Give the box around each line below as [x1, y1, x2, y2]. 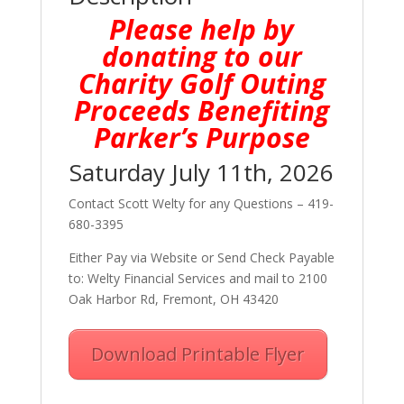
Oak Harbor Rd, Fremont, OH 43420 [68, 290, 279, 308]
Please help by [109, 11, 295, 49]
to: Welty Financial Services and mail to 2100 [68, 270, 327, 288]
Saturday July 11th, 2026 [69, 156, 335, 189]
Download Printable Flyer [90, 342, 305, 367]
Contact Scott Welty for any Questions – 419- [68, 195, 334, 213]
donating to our [101, 38, 302, 76]
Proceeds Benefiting [74, 92, 330, 130]
